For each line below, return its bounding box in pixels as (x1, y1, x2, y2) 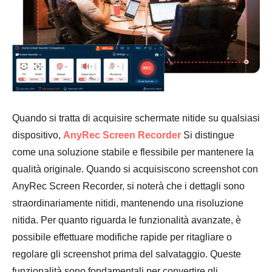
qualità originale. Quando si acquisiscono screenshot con (12, 163, 258, 174)
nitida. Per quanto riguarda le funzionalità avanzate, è (12, 214, 241, 225)
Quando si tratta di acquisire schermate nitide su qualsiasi (12, 112, 260, 123)
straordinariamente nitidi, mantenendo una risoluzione (12, 197, 243, 208)
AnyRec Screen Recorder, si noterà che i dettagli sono (12, 180, 245, 191)
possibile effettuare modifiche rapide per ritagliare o (12, 231, 232, 242)
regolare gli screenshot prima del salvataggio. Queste (12, 248, 241, 259)
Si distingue (181, 129, 234, 140)
